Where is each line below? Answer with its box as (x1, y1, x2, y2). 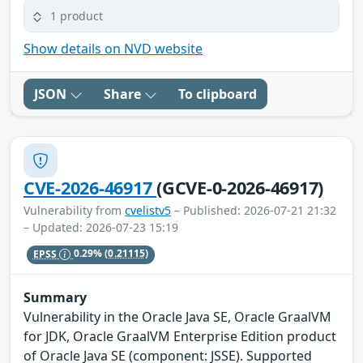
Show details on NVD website (23, 40, 203, 58)
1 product (50, 7, 103, 23)
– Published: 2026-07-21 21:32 (171, 203, 336, 219)
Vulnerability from (23, 203, 125, 219)
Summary (23, 288, 87, 306)
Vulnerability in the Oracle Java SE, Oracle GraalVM (23, 307, 331, 326)
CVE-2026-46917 (23, 176, 157, 200)
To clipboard (178, 85, 257, 104)
